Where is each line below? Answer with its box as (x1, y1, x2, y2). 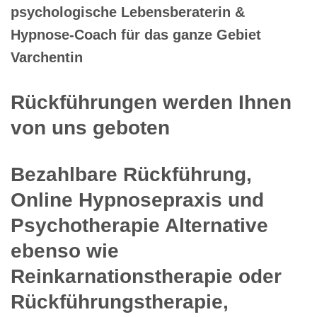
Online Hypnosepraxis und (11, 188, 264, 211)
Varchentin (11, 49, 83, 65)
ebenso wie (11, 239, 119, 262)
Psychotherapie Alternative (11, 214, 268, 236)
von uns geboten (11, 116, 170, 139)
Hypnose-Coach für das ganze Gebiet (11, 26, 261, 42)
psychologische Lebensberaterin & (11, 4, 245, 20)
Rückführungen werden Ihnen (11, 91, 292, 113)
